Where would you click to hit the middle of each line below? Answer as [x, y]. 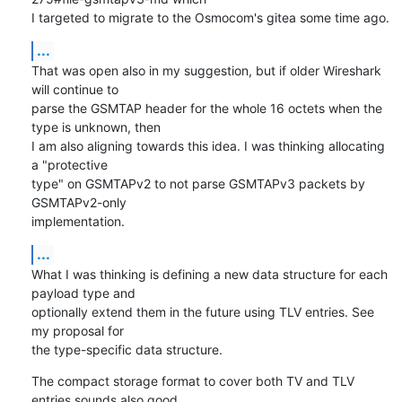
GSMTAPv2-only [80, 202]
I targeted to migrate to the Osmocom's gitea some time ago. [210, 17]
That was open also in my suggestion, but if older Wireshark [206, 70]
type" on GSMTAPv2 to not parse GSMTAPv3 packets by [198, 183]
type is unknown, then [97, 127]
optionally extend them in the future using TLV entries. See [202, 311]
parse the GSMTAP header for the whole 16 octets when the [206, 108]
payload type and [85, 293]
